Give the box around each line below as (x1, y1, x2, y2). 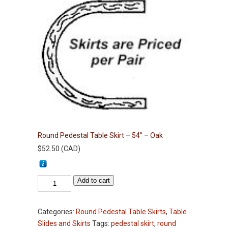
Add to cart (77, 177, 110, 185)
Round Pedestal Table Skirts (76, 208, 166, 216)
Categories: (38, 208, 76, 216)
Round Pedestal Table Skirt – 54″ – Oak (38, 131, 163, 140)
